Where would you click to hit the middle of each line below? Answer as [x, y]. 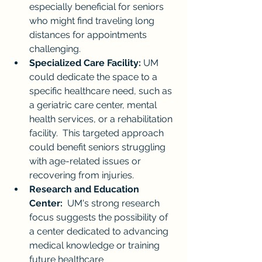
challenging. [55, 49]
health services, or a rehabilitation [102, 119]
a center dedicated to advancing [100, 231]
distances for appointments [89, 35]
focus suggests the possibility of [100, 217]
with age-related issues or [86, 161]
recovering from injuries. [82, 175]
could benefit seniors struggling [99, 147]
